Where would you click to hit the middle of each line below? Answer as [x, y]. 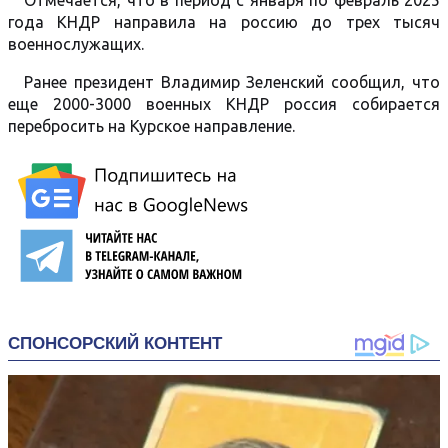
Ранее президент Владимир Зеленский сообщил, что [232, 82]
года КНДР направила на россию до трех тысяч [224, 22]
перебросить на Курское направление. [151, 126]
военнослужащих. [76, 44]
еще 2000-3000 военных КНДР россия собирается [224, 104]
